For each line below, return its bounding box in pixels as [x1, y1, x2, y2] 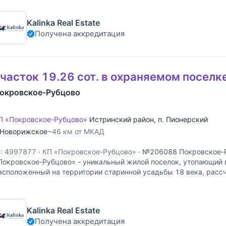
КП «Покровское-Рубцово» [42, 147, 136, 156]
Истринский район [89, 115, 154, 124]
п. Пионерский [158, 115, 208, 124]
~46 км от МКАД [47, 127, 104, 136]
